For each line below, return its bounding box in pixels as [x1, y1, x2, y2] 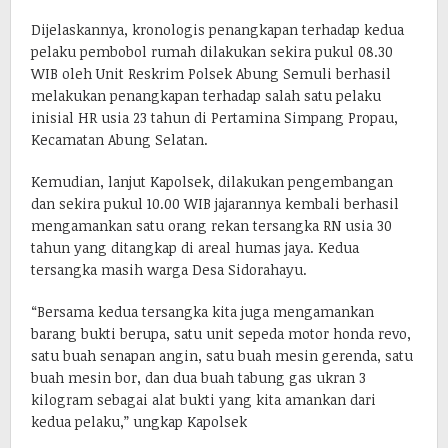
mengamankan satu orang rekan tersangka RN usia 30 [31, 216, 392, 236]
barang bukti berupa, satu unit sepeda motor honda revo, [31, 324, 411, 344]
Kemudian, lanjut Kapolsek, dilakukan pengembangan [31, 172, 393, 192]
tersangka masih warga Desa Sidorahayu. [31, 260, 307, 280]
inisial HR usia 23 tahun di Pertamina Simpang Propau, [31, 108, 398, 128]
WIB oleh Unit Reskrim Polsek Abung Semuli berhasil [31, 64, 391, 84]
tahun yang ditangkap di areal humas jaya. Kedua [31, 238, 359, 258]
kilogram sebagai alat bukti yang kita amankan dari [31, 390, 376, 410]
